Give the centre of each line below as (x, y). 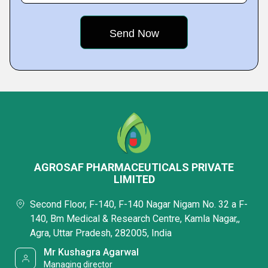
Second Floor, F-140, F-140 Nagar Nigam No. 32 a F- (139, 204)
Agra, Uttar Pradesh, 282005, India (101, 233)
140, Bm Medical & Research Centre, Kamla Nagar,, (135, 219)
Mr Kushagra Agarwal (92, 252)
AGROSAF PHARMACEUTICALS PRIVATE (134, 167)
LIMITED (134, 179)
